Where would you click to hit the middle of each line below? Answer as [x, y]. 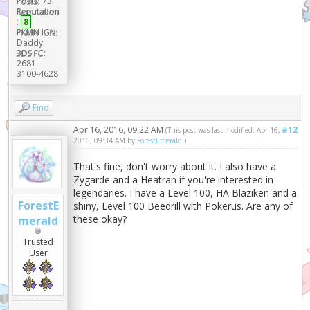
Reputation [38, 11]
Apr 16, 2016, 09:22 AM [120, 129]
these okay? [100, 219]
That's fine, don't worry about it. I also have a [175, 166]
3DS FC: [31, 53]
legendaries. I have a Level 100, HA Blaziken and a [185, 192]
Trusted [38, 241]
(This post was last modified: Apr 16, [223, 130]
